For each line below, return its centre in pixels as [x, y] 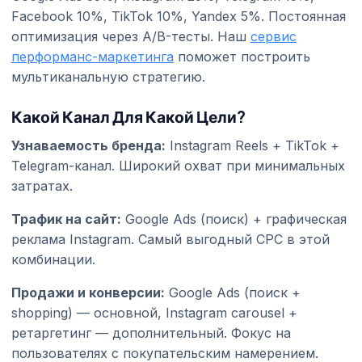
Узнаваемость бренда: [88, 145]
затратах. [42, 185]
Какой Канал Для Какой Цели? [128, 116]
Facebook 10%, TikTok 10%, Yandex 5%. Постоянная [179, 16]
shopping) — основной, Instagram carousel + [154, 312]
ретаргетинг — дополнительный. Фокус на [151, 333]
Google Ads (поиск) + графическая [234, 219]
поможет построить [242, 56]
